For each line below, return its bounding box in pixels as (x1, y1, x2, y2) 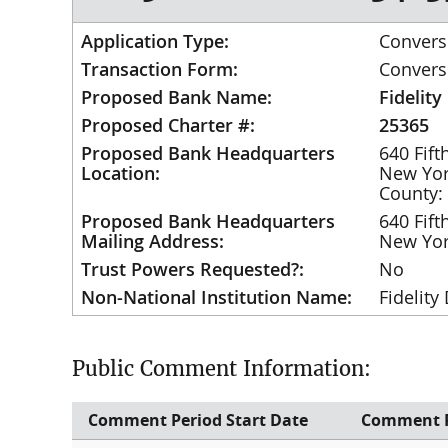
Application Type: (81, 29, 229, 54)
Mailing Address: (81, 229, 224, 254)
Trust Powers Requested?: (81, 257, 304, 282)
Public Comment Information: (72, 356, 371, 382)
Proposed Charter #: (81, 113, 255, 138)
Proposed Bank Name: (81, 85, 272, 110)
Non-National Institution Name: (81, 285, 352, 310)
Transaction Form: (81, 57, 238, 82)
